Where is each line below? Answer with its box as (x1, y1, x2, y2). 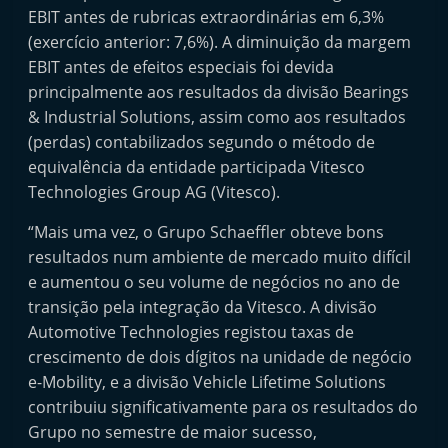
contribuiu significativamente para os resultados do (28, 396, 419, 418)
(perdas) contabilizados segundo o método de (28, 131, 376, 153)
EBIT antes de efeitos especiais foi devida (28, 56, 335, 78)
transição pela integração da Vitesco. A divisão (28, 296, 378, 318)
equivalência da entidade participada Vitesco (28, 156, 366, 178)
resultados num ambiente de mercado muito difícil (28, 246, 412, 268)
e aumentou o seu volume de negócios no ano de (28, 271, 401, 293)
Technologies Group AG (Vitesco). (28, 181, 281, 203)
